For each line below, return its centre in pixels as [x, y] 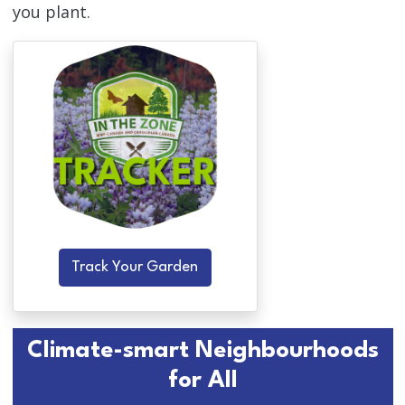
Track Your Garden [135, 268]
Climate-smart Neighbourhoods [202, 351]
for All [202, 381]
